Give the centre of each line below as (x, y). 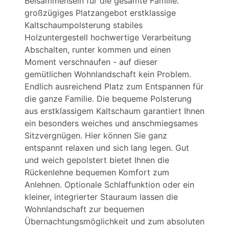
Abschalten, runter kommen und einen (98, 50)
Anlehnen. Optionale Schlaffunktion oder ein (109, 185)
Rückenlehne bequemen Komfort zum (97, 173)
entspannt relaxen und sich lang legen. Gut (107, 148)
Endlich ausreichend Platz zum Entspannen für (114, 87)
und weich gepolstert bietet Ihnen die (97, 160)
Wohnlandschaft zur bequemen (84, 209)
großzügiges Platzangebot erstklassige (100, 13)
